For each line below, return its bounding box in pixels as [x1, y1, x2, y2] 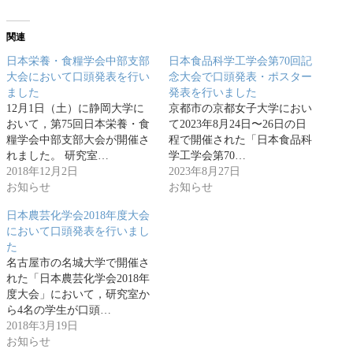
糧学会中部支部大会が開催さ [6, 133, 150, 146]
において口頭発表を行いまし [6, 225, 150, 237]
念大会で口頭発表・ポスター [169, 70, 312, 83]
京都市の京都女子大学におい [169, 102, 312, 114]
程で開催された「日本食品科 [169, 133, 312, 146]
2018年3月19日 [6, 319, 78, 332]
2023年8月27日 [169, 165, 240, 177]
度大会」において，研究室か [6, 288, 150, 300]
